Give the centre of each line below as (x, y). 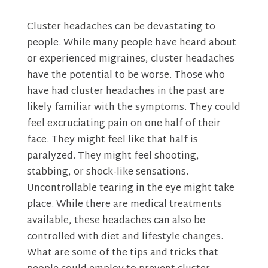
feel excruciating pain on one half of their (124, 124)
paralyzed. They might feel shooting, (113, 157)
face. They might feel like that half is (112, 141)
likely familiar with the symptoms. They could (133, 108)
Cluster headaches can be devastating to (121, 28)
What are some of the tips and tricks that (122, 254)
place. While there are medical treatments (124, 205)
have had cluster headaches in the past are (125, 92)
